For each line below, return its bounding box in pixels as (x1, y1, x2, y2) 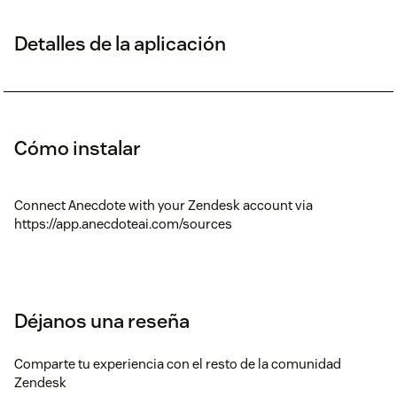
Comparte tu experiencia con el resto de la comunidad (14, 354, 341, 372)
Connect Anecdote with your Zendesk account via (14, 196, 313, 214)
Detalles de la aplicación (14, 30, 226, 56)
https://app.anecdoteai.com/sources (14, 214, 232, 232)
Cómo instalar (14, 135, 141, 160)
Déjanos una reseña (14, 307, 190, 333)
